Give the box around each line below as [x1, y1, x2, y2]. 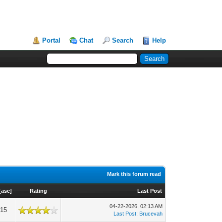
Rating [29, 188, 47, 194]
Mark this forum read [107, 171, 162, 177]
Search [112, 37, 134, 44]
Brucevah [139, 211, 163, 217]
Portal [42, 37, 61, 44]
